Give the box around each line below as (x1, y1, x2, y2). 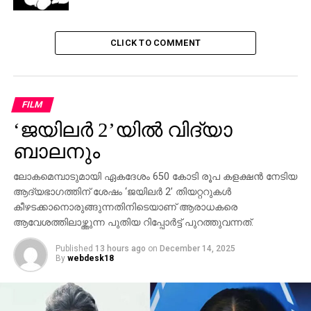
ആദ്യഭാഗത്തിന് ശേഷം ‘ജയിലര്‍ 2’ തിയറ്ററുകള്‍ (12, 186, 231, 198)
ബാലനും (12, 140, 100, 162)
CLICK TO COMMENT (110, 37, 201, 48)
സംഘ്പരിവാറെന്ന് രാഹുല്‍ (12, 26, 174, 44)
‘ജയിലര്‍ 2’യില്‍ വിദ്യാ (12, 119, 233, 141)
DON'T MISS (12, 2, 59, 11)
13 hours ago (94, 244, 146, 253)
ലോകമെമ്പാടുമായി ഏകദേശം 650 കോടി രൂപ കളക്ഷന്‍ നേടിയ (12, 171, 297, 183)
